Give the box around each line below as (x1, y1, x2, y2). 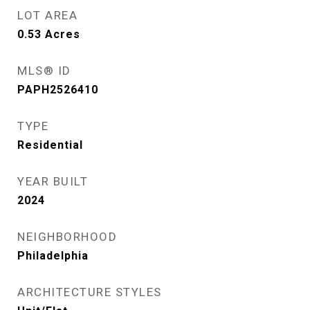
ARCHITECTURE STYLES (17, 285, 162, 299)
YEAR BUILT (17, 174, 88, 188)
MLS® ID (17, 64, 71, 77)
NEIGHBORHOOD (17, 230, 117, 244)
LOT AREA (17, 8, 77, 22)
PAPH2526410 (17, 83, 98, 96)
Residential (17, 138, 83, 152)
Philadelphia (17, 249, 89, 262)
